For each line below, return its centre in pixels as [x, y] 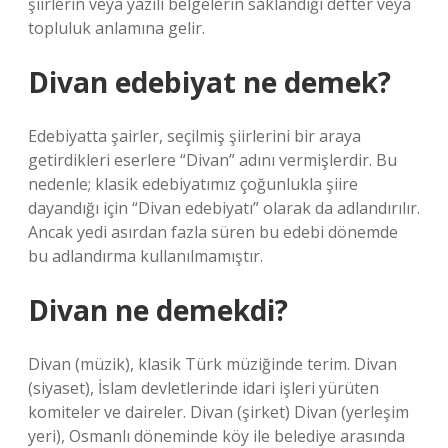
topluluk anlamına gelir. [116, 28]
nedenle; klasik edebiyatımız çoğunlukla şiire [193, 184]
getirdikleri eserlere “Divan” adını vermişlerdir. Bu [212, 160]
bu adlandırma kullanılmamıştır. [145, 256]
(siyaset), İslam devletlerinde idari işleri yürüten [203, 388]
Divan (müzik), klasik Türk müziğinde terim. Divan [212, 364]
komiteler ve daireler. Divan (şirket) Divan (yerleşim [218, 412]
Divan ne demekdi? [158, 310]
